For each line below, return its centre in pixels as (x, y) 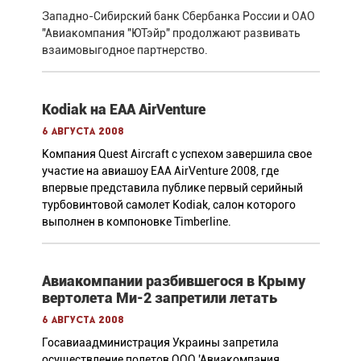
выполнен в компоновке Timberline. (136, 221)
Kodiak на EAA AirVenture (123, 109)
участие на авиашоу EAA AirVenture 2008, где (160, 170)
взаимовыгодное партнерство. (124, 50)
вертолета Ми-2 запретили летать (159, 297)
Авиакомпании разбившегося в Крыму (173, 280)
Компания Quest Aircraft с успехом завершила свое (176, 154)
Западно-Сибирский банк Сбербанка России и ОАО (178, 16)
